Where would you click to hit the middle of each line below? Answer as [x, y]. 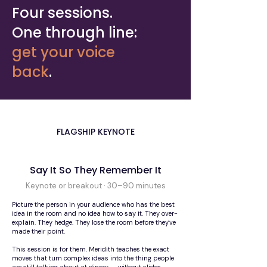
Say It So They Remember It [95, 170]
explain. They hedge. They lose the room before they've [94, 222]
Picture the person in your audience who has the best [93, 204]
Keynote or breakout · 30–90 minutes [95, 186]
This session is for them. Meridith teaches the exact [91, 249]
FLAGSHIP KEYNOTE [95, 132]
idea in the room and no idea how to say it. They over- [95, 213]
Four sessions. [62, 13]
